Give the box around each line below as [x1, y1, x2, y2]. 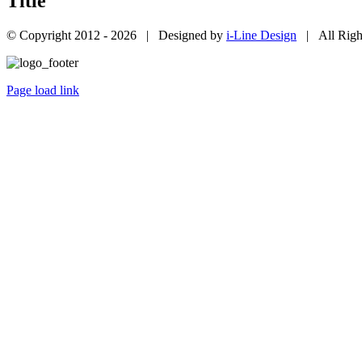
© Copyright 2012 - [6, 28, 111, 43]
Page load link [6, 83, 79, 98]
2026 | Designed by [111, 28, 226, 43]
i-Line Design [226, 28, 297, 43]
